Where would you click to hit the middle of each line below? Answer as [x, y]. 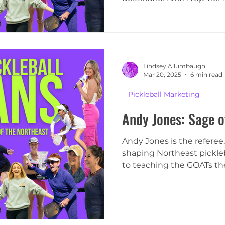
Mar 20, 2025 [162, 74]
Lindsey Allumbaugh [174, 66]
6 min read [206, 74]
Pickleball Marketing [164, 94]
